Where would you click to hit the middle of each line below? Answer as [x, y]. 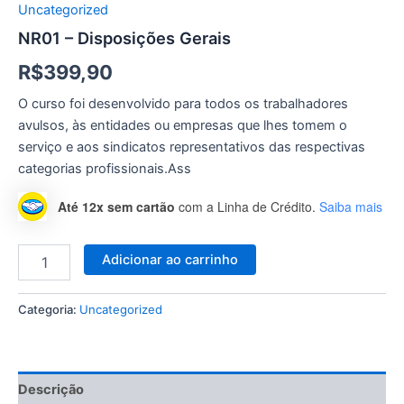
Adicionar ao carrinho [170, 259]
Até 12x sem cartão [116, 206]
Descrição [51, 389]
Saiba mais [351, 206]
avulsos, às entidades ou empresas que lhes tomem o [183, 125]
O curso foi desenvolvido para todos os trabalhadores [183, 103]
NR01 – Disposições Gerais [124, 38]
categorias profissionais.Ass [105, 168]
